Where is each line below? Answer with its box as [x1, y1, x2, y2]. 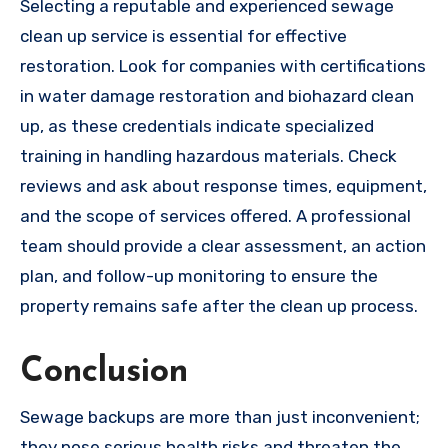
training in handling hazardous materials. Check [20, 146, 397, 167]
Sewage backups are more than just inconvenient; [20, 406, 420, 427]
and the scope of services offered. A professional [20, 206, 411, 227]
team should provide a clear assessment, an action [20, 236, 426, 257]
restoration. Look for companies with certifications [20, 56, 426, 77]
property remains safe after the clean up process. [20, 296, 418, 317]
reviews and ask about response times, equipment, [20, 176, 427, 197]
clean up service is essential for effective [20, 26, 347, 47]
